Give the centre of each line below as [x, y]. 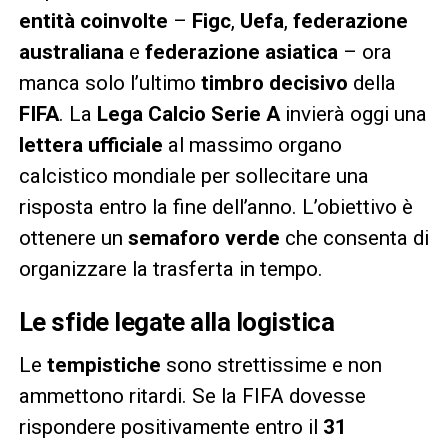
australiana [71, 52]
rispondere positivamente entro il [170, 427]
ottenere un [73, 238]
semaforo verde [203, 238]
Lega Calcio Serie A [188, 114]
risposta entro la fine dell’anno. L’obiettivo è [215, 207]
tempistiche [103, 365]
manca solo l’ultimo [109, 83]
